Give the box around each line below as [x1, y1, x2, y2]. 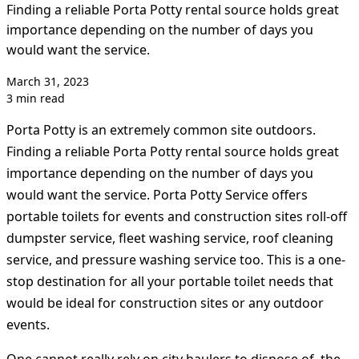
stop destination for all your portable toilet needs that [6, 272, 333, 291]
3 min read [6, 91, 65, 107]
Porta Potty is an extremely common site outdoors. [6, 121, 316, 139]
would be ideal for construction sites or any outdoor [6, 294, 324, 313]
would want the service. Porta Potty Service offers [6, 186, 308, 204]
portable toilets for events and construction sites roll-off [6, 208, 347, 226]
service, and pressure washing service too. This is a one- [6, 251, 345, 269]
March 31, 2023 [6, 74, 89, 90]
